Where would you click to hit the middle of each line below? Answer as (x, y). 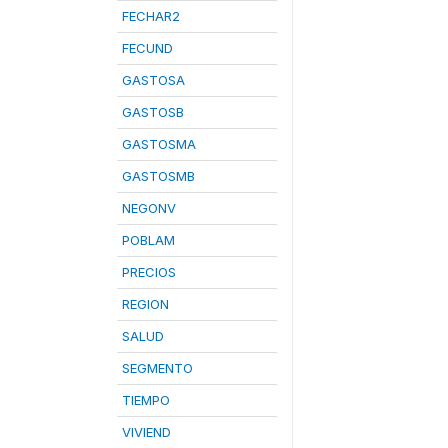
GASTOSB (153, 112)
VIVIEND (146, 432)
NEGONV (149, 208)
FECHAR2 (151, 16)
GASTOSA (153, 80)
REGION (145, 304)
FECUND (147, 48)
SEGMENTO (157, 368)
